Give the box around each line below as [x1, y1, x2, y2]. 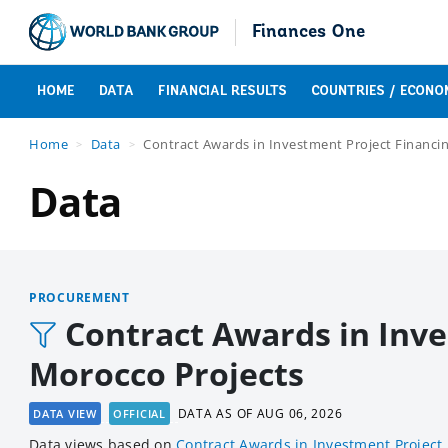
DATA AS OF [177, 405, 257, 422]
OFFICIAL [112, 406, 166, 421]
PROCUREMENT [29, 289, 130, 306]
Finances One [252, 22, 365, 42]
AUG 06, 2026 [256, 405, 343, 422]
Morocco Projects [29, 352, 304, 395]
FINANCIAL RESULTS [158, 85, 287, 98]
